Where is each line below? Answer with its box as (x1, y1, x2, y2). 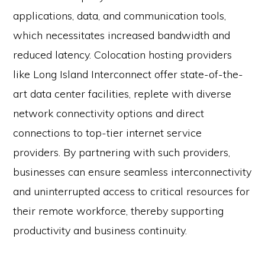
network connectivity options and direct (13, 106, 205, 121)
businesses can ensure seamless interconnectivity (13, 165, 252, 179)
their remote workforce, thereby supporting (13, 204, 224, 218)
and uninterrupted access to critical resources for (13, 185, 250, 199)
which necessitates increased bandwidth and (13, 28, 231, 43)
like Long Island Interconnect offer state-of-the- (13, 67, 244, 82)
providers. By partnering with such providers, (13, 146, 231, 160)
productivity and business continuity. (13, 224, 188, 238)
